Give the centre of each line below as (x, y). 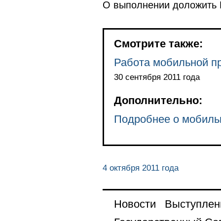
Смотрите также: (158, 43)
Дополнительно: (158, 100)
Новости (135, 204)
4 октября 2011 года (140, 168)
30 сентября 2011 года (157, 77)
